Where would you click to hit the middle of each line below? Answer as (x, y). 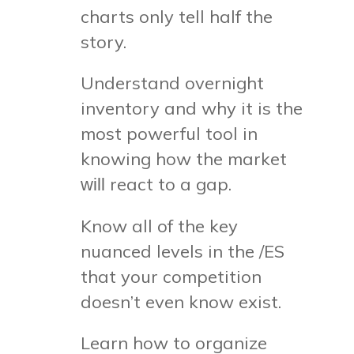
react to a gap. (169, 184)
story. (104, 41)
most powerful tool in (169, 133)
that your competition (171, 276)
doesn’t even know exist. (181, 301)
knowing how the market (184, 158)
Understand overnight (173, 83)
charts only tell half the (177, 16)
